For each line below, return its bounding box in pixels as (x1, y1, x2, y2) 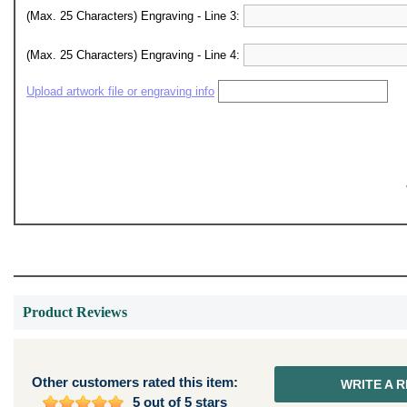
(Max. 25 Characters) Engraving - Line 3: (26, 9, 243, 23)
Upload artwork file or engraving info (26, 84, 214, 98)
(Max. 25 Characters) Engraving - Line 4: (26, 48, 243, 62)
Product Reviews (23, 304, 127, 320)
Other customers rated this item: (32, 374, 238, 390)
